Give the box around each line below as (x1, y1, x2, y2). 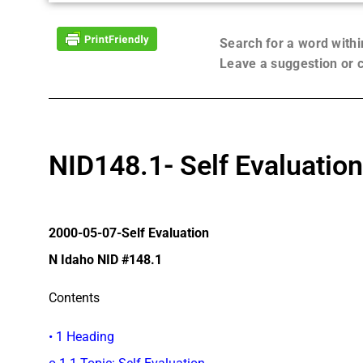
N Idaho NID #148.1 (49, 251, 162, 267)
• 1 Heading (49, 328, 114, 344)
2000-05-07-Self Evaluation (49, 224, 209, 241)
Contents (49, 290, 100, 306)
